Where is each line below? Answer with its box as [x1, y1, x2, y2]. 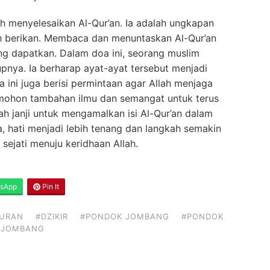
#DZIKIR [36, 212, 68, 222]
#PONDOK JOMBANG [80, 212, 169, 222]
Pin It [40, 182, 59, 192]
